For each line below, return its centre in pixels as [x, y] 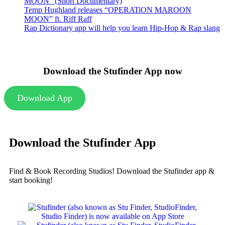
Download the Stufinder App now [113, 71]
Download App [44, 98]
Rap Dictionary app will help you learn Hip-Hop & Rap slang [122, 28]
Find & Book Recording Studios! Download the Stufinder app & [112, 171]
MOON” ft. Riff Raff [58, 19]
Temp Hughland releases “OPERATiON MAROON [108, 10]
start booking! [31, 180]
